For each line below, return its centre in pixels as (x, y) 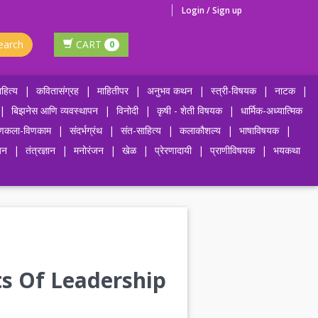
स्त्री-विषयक (233, 91)
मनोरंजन (89, 150)
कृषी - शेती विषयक (189, 110)
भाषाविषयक (259, 130)
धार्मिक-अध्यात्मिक (271, 110)
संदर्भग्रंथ (86, 130)
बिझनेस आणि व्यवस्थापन (54, 110)
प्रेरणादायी (173, 150)
